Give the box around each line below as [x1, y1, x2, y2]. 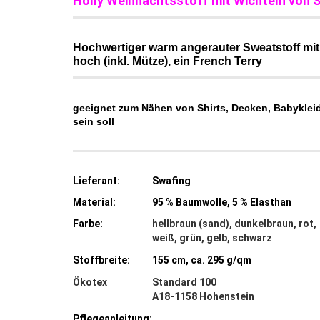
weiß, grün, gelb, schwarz [152, 232, 272, 244]
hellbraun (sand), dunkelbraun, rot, [152, 218, 316, 229]
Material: [73, 196, 116, 208]
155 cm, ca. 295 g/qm [152, 254, 251, 266]
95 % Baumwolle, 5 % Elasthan [152, 196, 291, 208]
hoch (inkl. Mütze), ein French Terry [73, 55, 262, 67]
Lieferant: [73, 175, 120, 186]
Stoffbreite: [73, 254, 130, 266]
